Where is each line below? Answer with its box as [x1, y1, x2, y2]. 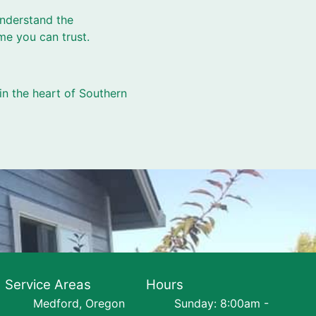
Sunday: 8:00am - [174, 296, 269, 310]
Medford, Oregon [32, 296, 125, 310]
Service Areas [4, 276, 91, 293]
